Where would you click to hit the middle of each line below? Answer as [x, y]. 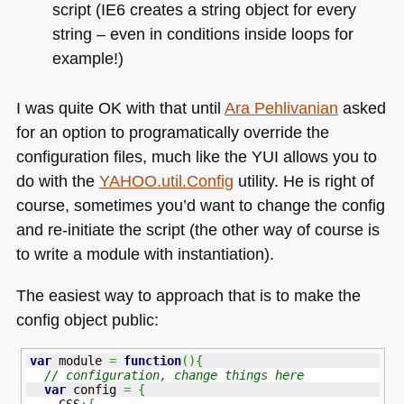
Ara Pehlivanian [281, 108]
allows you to [327, 157]
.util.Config [195, 181]
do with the [57, 181]
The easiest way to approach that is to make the [188, 295]
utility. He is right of [303, 181]
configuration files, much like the [133, 157]
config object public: [87, 319]
